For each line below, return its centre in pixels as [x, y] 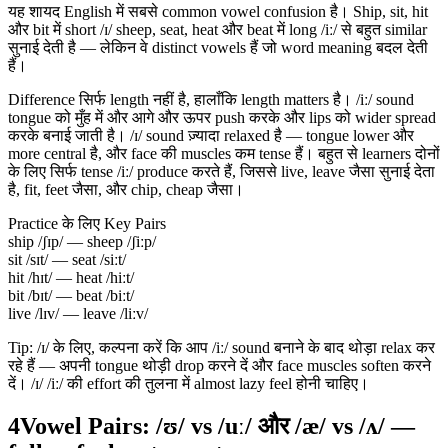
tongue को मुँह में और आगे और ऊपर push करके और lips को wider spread [222, 118]
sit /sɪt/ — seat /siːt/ [67, 260]
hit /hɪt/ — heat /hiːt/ [71, 278]
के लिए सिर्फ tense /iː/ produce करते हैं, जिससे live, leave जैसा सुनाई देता [221, 172]
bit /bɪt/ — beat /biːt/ [71, 296]
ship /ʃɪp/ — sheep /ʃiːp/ [82, 242]
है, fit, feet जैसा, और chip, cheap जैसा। [126, 190]
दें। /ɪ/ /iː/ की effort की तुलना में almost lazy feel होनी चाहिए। [188, 384]
